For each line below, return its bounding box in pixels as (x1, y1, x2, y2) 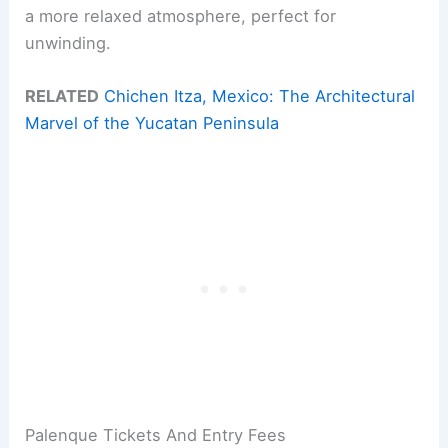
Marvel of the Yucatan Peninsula (25, 112, 280, 133)
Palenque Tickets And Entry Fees (25, 424, 287, 445)
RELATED (25, 85, 100, 106)
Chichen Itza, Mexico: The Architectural (104, 85, 416, 106)
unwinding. (25, 32, 112, 53)
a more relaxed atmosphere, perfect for (25, 5, 337, 26)
